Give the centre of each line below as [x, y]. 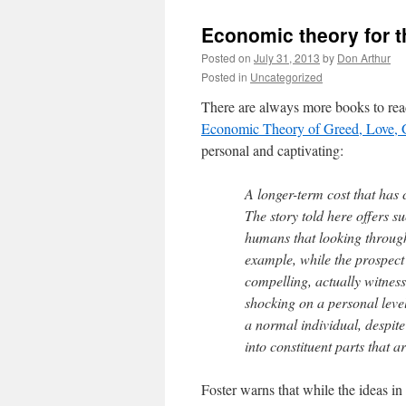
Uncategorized [286, 77]
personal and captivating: [272, 150]
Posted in [224, 77]
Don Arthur [364, 58]
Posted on [226, 58]
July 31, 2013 [287, 58]
